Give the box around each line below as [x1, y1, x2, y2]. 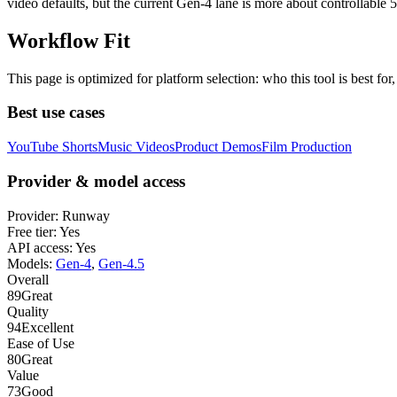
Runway [62, 207, 110, 223]
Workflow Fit [7, 28, 130, 52]
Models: [7, 255, 52, 271]
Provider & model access [7, 171, 185, 191]
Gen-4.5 [98, 255, 144, 271]
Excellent [21, 319, 74, 335]
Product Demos [175, 139, 261, 155]
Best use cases [7, 103, 105, 122]
